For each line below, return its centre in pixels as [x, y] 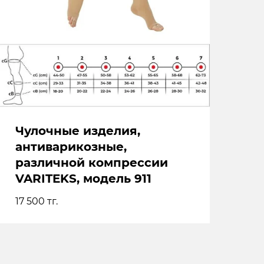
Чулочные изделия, [78, 131]
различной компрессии [92, 163]
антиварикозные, [71, 147]
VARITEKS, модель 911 [83, 179]
